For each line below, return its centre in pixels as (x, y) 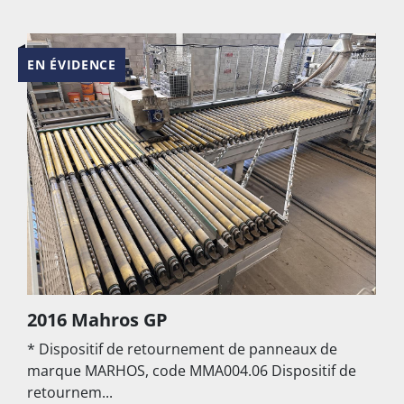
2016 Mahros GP (97, 320)
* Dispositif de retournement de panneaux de (182, 349)
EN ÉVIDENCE (72, 65)
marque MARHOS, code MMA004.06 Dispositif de (192, 371)
